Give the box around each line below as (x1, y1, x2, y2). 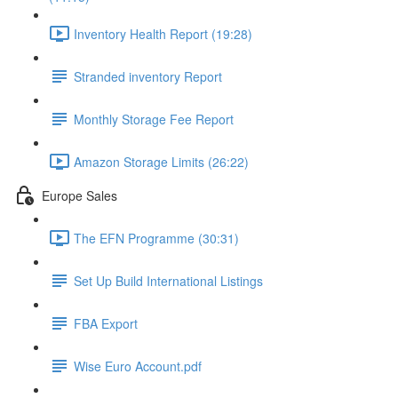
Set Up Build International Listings (74, 271, 263, 290)
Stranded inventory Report (74, 67, 222, 85)
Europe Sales (42, 186, 117, 204)
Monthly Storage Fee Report (74, 109, 234, 128)
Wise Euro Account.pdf (74, 356, 202, 375)
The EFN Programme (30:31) (74, 228, 239, 247)
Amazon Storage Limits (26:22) (74, 152, 249, 171)
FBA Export (74, 314, 138, 332)
